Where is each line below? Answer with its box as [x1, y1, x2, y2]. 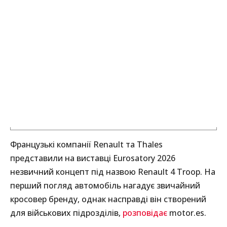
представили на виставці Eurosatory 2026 [10, 153, 175, 164]
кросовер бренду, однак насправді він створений [10, 194, 206, 205]
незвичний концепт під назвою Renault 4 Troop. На [10, 166, 215, 178]
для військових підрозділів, [10, 207, 123, 219]
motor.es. [167, 207, 206, 219]
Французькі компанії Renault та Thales [10, 139, 163, 150]
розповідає [123, 207, 167, 219]
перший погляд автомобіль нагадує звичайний [10, 180, 200, 192]
